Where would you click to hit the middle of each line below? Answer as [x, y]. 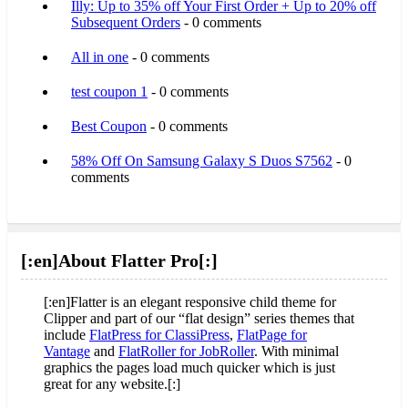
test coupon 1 [109, 91]
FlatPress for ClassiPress [159, 334]
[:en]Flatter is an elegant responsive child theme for [190, 301]
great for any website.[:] [112, 383]
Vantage [67, 351]
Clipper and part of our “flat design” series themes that [199, 318]
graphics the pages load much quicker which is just [189, 367]
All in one [100, 56]
